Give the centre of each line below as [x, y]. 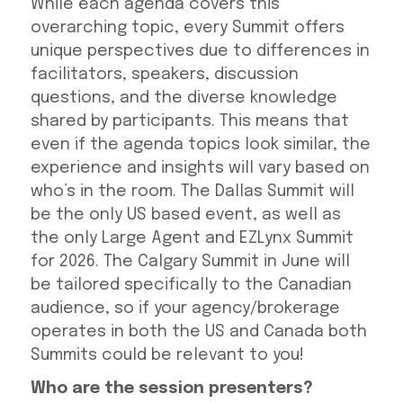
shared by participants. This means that [189, 122]
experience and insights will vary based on [200, 169]
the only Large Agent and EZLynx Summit [192, 239]
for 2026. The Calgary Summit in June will [190, 262]
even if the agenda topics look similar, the [200, 145]
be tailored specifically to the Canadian [191, 286]
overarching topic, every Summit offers [187, 28]
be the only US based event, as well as [185, 215]
